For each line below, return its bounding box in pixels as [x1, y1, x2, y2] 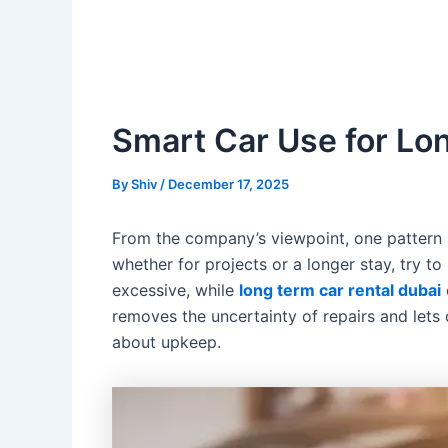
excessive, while [112, 280, 239, 300]
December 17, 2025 [168, 176, 289, 192]
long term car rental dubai [239, 280, 441, 300]
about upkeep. [112, 332, 221, 352]
